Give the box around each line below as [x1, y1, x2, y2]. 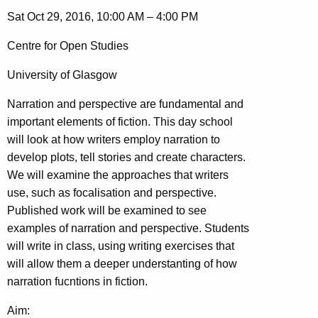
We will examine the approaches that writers [7, 168, 229, 181]
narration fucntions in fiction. [7, 275, 148, 287]
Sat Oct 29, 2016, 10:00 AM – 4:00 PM [7, 10, 198, 23]
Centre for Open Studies [7, 39, 128, 52]
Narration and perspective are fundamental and [7, 97, 243, 110]
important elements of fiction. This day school [7, 115, 233, 128]
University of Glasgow [7, 68, 117, 81]
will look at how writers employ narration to [7, 133, 220, 146]
